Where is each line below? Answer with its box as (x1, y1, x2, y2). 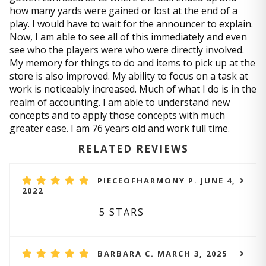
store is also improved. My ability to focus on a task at (9, 69, 248, 83)
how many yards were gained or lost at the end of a (9, 4, 237, 17)
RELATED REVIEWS (77, 142, 189, 156)
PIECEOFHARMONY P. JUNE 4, (97, 175, 236, 186)
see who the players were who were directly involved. (9, 43, 244, 56)
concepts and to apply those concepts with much (9, 109, 225, 122)
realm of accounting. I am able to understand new (9, 96, 230, 109)
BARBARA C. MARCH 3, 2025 (97, 248, 227, 259)
